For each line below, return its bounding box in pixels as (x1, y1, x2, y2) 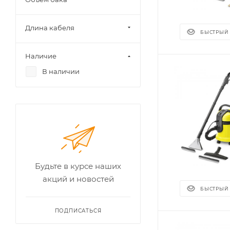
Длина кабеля (25, 24, 74, 32)
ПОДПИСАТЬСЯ (54, 207, 102, 214)
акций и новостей (42, 174, 114, 184)
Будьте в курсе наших (35, 161, 121, 171)
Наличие (25, 52, 56, 60)
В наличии (42, 67, 80, 75)
